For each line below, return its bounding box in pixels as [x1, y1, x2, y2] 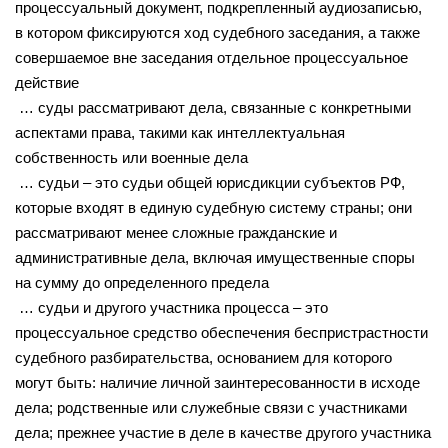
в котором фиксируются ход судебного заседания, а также [15, 23, 420, 41]
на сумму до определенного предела [15, 273, 269, 291]
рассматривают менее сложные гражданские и [15, 223, 337, 241]
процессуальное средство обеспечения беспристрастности [15, 323, 428, 341]
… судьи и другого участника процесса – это [15, 298, 328, 316]
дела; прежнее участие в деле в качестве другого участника [15, 423, 431, 441]
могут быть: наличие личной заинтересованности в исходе [15, 373, 420, 391]
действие [15, 73, 79, 91]
